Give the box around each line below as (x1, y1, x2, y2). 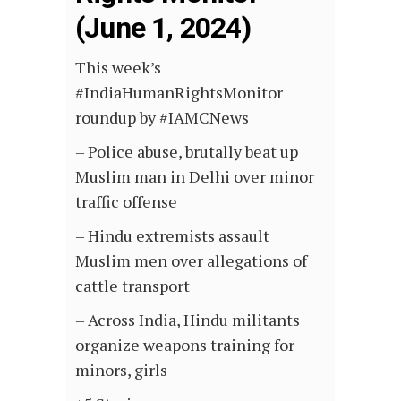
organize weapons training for (75, 333, 294, 355)
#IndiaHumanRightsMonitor (75, 81, 283, 103)
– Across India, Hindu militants (75, 308, 300, 330)
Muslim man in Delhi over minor (75, 165, 314, 187)
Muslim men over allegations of (75, 249, 307, 271)
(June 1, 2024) (75, 10, 251, 45)
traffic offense (75, 190, 177, 212)
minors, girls (75, 358, 167, 380)
